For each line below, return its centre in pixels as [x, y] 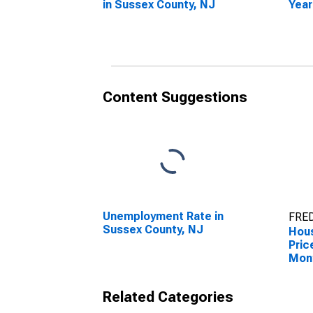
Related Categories [168, 297]
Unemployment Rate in [163, 216]
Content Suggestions [175, 97]
